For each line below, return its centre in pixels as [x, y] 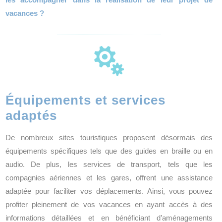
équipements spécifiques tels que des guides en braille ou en [109, 151]
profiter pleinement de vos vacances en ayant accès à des [109, 204]
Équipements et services [85, 100]
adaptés [31, 115]
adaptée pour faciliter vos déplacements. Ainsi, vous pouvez [109, 191]
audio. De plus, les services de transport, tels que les [109, 164]
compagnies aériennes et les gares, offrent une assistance [109, 178]
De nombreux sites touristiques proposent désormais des [109, 138]
